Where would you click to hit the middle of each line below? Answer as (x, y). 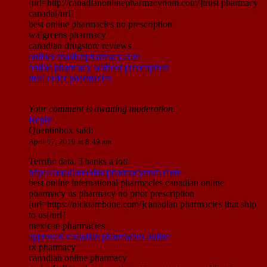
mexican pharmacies (67, 226)
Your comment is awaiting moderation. (102, 109)
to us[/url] (47, 215)
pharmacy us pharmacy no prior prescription (111, 194)
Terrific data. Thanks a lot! (78, 162)
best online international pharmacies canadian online (126, 183)
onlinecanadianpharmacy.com (84, 57)
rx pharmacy (52, 247)
